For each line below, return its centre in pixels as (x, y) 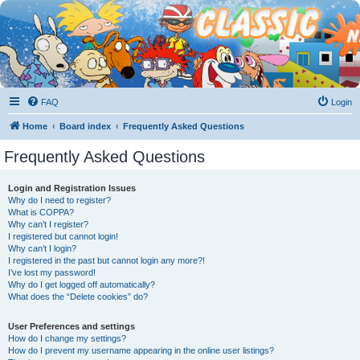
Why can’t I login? (42, 248)
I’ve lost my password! (52, 272)
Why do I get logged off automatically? (82, 284)
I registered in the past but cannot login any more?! (106, 260)
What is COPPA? (41, 212)
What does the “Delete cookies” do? (78, 297)
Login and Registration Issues (72, 188)
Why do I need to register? (59, 200)
